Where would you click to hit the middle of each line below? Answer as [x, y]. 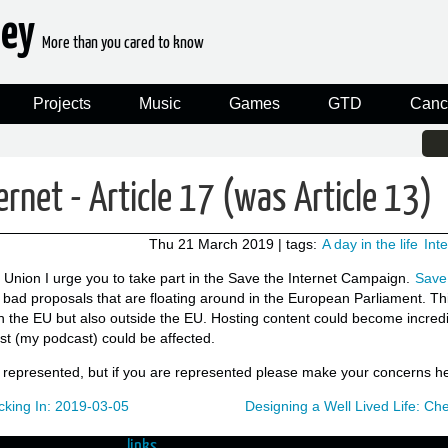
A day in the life [370, 243]
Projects [62, 103]
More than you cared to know [122, 43]
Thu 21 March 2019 [211, 243]
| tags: [299, 243]
